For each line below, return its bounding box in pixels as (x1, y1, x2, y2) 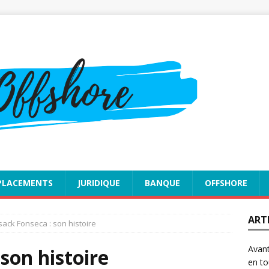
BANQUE (145, 177, 180, 189)
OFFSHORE (205, 177, 247, 189)
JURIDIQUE (77, 177, 120, 189)
